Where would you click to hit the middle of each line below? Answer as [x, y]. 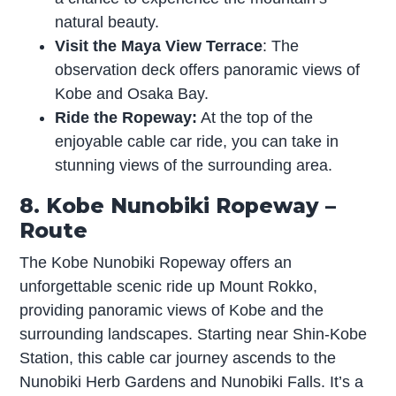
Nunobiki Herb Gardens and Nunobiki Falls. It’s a [192, 382]
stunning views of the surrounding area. [194, 166]
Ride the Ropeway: [126, 118]
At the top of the [255, 118]
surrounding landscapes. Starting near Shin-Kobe [194, 335]
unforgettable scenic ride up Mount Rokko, [169, 287]
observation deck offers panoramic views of [208, 70]
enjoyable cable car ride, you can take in [197, 142]
